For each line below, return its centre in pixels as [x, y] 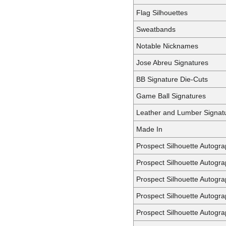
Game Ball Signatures [171, 96]
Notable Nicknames [167, 46]
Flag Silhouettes [162, 12]
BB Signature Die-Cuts [172, 79]
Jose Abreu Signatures [172, 62]
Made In [149, 129]
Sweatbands [156, 29]
